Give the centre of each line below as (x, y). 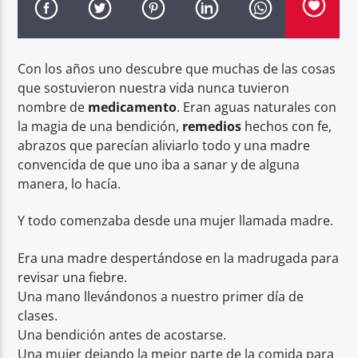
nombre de (53, 107)
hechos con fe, (287, 126)
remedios (212, 126)
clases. (38, 315)
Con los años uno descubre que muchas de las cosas (177, 68)
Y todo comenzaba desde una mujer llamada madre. (176, 221)
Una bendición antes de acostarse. (122, 334)
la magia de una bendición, (100, 126)
